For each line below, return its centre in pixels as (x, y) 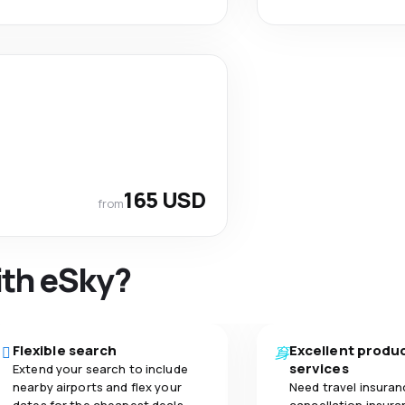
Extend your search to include (100, 369)
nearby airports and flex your (97, 387)
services (319, 368)
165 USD (165, 199)
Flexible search (65, 350)
